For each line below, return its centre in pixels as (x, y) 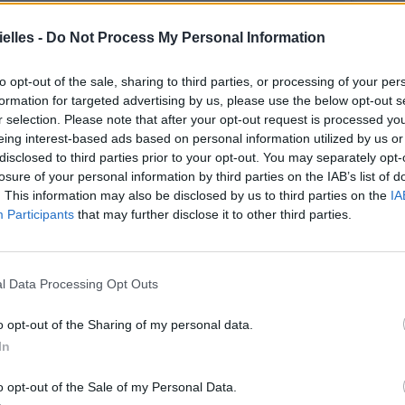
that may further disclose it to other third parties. (213, 214)
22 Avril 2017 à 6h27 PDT (250, 335)
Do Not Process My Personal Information (186, 37)
